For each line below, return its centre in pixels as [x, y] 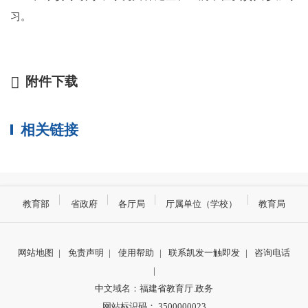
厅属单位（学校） [202, 203]
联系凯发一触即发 [205, 252]
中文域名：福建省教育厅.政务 [154, 288]
